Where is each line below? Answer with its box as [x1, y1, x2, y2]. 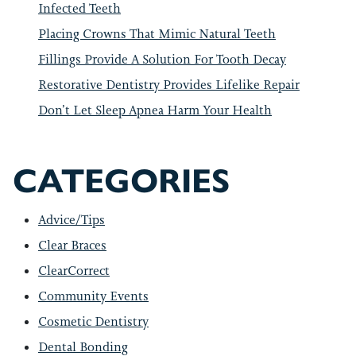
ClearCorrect [38, 262, 110, 279]
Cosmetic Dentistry [38, 313, 149, 330]
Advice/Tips [38, 211, 105, 228]
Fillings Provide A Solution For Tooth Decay [38, 51, 286, 68]
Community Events [38, 288, 149, 304]
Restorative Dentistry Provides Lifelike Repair [38, 76, 300, 93]
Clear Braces [38, 237, 106, 253]
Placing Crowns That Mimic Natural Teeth [38, 25, 276, 42]
